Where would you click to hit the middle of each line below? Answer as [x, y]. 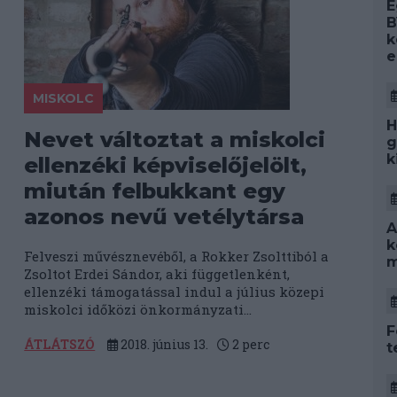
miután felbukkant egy [155, 191]
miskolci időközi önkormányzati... [138, 309]
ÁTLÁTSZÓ [60, 344]
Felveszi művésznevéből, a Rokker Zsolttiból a [177, 256]
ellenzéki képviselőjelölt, [166, 165]
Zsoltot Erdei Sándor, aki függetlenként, [157, 274]
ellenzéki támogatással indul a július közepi [175, 292]
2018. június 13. [163, 344]
